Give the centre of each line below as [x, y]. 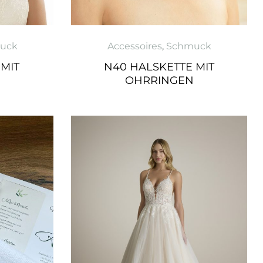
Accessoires [134, 46]
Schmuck [188, 46]
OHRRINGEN [159, 81]
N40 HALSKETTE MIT [159, 67]
